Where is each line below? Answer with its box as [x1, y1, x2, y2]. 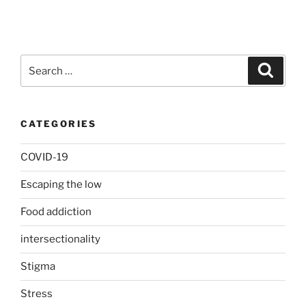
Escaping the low [20, 178, 102, 191]
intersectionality [20, 233, 100, 245]
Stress [20, 288, 53, 300]
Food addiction [20, 206, 92, 218]
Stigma [20, 260, 55, 273]
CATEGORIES [20, 118, 97, 129]
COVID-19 [20, 151, 68, 163]
